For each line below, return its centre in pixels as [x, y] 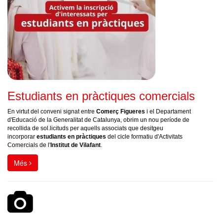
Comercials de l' [29, 145]
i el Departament [169, 111]
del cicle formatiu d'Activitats [144, 137]
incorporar [22, 137]
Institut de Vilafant [75, 145]
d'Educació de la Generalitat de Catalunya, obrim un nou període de [98, 120]
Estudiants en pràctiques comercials [101, 96]
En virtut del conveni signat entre [52, 111]
